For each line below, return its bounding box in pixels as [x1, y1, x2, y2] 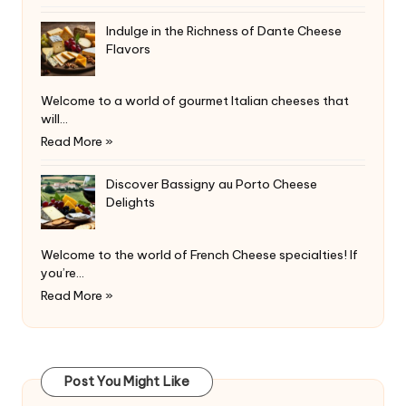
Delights [106, 194, 155, 211]
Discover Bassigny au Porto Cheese [106, 176, 317, 193]
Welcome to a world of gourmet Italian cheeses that [41, 92, 349, 110]
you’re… [41, 265, 84, 282]
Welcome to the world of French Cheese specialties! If [41, 246, 358, 264]
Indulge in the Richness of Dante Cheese [106, 22, 342, 39]
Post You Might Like [64, 372, 189, 390]
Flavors [106, 40, 150, 57]
